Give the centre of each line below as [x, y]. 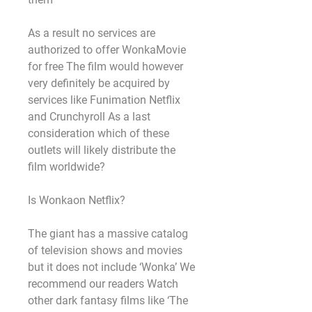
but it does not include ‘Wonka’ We [111, 267]
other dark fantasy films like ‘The [108, 301]
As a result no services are [92, 33]
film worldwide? [67, 167]
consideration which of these [99, 133]
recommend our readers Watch [103, 284]
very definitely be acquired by [99, 83]
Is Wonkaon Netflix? [77, 200]
